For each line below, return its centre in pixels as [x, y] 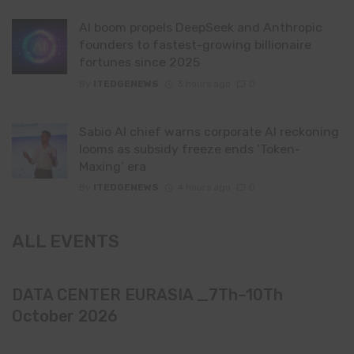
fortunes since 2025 [139, 62]
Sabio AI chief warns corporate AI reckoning [209, 131]
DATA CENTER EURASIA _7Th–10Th [147, 295]
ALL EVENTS [66, 242]
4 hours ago [203, 188]
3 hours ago [203, 83]
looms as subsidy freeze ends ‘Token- [190, 149]
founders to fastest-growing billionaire [195, 45]
